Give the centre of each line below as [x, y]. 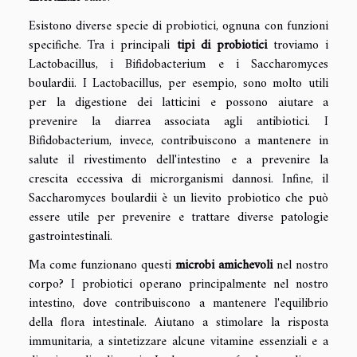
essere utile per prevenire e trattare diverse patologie [178, 218]
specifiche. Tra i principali [103, 46]
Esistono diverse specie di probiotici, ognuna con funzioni [178, 27]
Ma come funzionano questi [102, 266]
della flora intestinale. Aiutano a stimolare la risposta [178, 323]
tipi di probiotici [222, 46]
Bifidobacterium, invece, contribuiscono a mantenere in [178, 141]
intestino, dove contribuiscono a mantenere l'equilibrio [178, 304]
